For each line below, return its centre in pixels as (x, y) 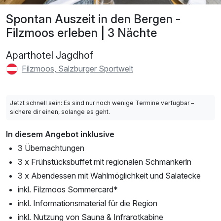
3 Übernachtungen (51, 148)
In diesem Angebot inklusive (60, 134)
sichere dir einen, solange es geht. (60, 112)
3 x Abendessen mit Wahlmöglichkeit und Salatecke (109, 176)
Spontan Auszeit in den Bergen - (93, 19)
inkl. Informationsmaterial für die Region (88, 203)
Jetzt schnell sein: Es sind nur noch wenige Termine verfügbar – (102, 103)
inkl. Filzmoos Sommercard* (68, 190)
